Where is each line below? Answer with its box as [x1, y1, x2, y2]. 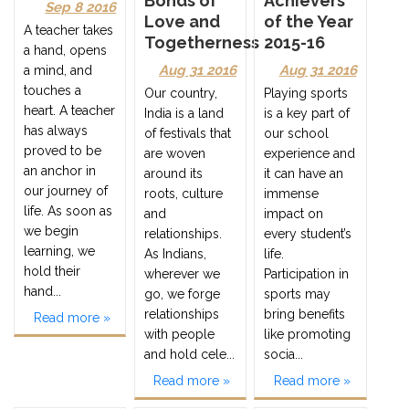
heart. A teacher [24, 102, 115, 118]
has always [24, 122, 88, 138]
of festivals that [143, 125, 231, 141]
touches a [24, 82, 81, 98]
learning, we [24, 243, 95, 258]
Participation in [264, 266, 350, 281]
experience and [264, 145, 356, 161]
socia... [264, 346, 304, 362]
